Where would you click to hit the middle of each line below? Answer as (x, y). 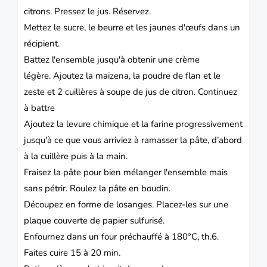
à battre (39, 108)
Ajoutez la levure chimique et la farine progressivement (133, 124)
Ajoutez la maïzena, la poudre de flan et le (137, 75)
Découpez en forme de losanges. (90, 204)
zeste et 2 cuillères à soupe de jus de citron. (111, 91)
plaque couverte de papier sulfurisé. (94, 220)
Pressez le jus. (83, 11)
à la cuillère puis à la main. (76, 156)
